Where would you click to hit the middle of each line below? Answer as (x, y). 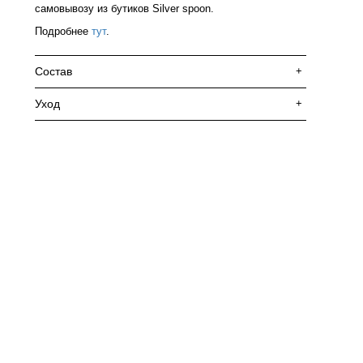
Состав (53, 71)
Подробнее (63, 31)
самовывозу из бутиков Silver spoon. (124, 9)
